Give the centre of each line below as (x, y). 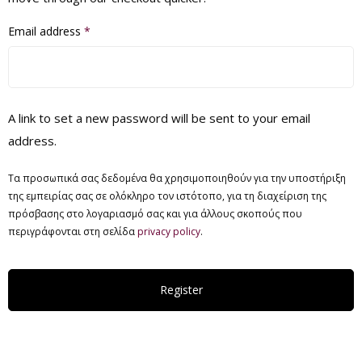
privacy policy (169, 232)
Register (181, 290)
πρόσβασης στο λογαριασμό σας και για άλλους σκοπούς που (155, 214)
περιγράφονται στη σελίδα (73, 232)
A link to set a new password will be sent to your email (159, 118)
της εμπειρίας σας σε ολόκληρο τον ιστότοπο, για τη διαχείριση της (167, 196)
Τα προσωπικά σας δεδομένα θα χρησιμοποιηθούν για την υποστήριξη (177, 179)
